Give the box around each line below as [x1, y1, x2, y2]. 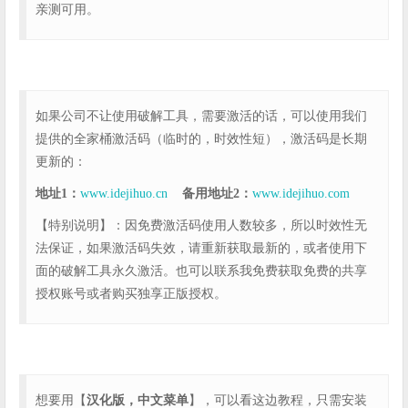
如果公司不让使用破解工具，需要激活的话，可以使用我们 [36, 108, 367, 123]
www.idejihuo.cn [80, 186, 168, 200]
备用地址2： [168, 186, 252, 200]
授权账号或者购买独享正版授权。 [36, 286, 227, 301]
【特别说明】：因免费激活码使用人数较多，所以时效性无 [36, 218, 367, 232]
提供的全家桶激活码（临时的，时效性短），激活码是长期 [36, 131, 367, 146]
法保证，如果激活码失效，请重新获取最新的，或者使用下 [36, 240, 367, 255]
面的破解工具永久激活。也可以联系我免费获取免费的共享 [36, 263, 367, 278]
